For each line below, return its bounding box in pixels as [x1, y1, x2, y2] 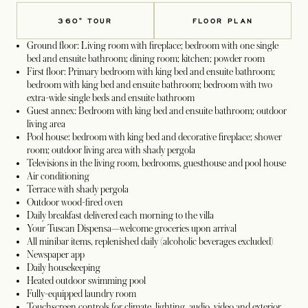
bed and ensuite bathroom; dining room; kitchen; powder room [27, 53, 265, 64]
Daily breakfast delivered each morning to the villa [27, 210, 214, 221]
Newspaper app [27, 249, 85, 260]
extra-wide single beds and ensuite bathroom [27, 92, 195, 103]
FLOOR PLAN [192, 16, 254, 25]
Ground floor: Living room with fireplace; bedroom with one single [27, 40, 278, 51]
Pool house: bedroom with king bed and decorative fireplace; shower [27, 131, 282, 142]
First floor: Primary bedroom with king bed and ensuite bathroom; [27, 66, 275, 77]
